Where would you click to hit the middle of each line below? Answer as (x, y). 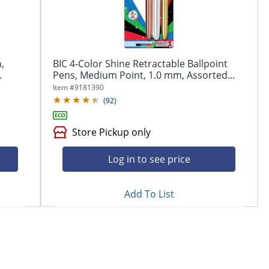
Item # (64, 87)
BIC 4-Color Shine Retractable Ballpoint (141, 63)
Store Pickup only (112, 132)
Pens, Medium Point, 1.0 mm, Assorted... (144, 75)
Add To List (149, 194)
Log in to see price (149, 159)
